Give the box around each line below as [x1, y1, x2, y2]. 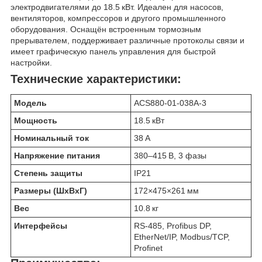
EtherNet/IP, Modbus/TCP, [134, 232, 230, 242]
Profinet [134, 243, 163, 253]
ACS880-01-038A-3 [134, 98, 206, 108]
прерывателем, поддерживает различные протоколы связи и [11, 35, 244, 45]
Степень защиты [14, 168, 82, 178]
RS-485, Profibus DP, [134, 221, 212, 231]
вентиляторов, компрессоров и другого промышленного [11, 13, 226, 23]
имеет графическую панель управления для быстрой [11, 46, 216, 56]
